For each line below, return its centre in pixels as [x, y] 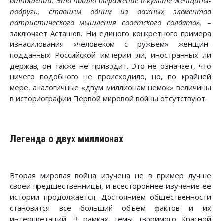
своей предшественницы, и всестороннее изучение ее [110, 186]
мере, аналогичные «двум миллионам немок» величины [110, 87]
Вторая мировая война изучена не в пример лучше [110, 175]
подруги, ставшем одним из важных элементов [110, 11]
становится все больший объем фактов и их [110, 208]
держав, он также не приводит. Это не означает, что [110, 65]
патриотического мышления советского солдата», [106, 22]
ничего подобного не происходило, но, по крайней [110, 76]
